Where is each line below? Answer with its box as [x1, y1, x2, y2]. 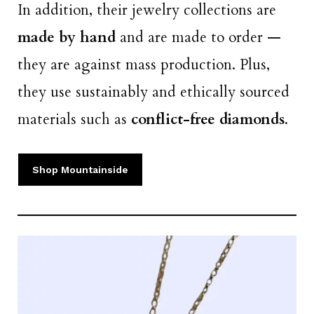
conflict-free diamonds [131, 109, 285, 130]
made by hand [18, 27, 120, 48]
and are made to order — [120, 27, 281, 48]
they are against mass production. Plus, [18, 55, 270, 76]
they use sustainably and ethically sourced [18, 82, 289, 103]
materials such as [18, 109, 131, 130]
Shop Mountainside [32, 163, 128, 175]
